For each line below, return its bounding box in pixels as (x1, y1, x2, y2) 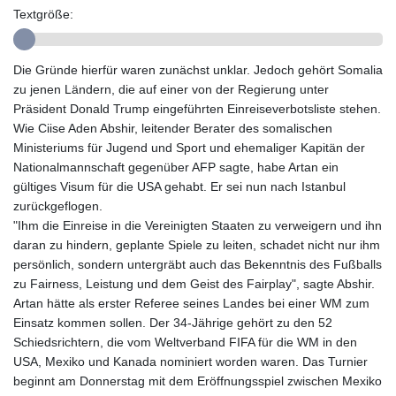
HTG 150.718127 (195, 157, 289, 171)
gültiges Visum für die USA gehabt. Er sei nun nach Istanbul (13, 179, 346, 194)
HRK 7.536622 (195, 138, 274, 152)
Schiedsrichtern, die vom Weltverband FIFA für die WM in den (13, 335, 357, 350)
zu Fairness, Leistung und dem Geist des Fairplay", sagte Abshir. (13, 277, 375, 292)
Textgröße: (13, 7, 73, 22)
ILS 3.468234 (195, 235, 268, 249)
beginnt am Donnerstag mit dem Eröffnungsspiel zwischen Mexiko (13, 374, 382, 389)
